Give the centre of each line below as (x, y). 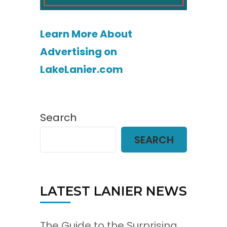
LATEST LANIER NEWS (113, 191)
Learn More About (86, 34)
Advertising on (79, 52)
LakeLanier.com (82, 70)
